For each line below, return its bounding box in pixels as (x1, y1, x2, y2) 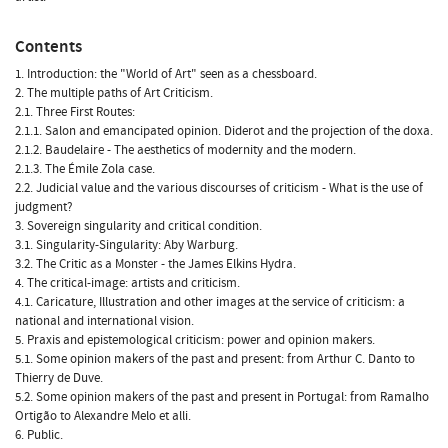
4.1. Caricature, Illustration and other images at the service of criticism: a (15, 292, 405, 311)
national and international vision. (15, 311, 194, 330)
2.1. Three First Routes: (15, 102, 135, 121)
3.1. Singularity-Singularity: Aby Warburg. (15, 235, 238, 254)
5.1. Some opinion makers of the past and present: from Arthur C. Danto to (15, 349, 415, 368)
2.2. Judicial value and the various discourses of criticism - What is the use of (15, 178, 423, 197)
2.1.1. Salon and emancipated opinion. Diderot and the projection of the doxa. (15, 121, 433, 140)
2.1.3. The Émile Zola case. (15, 159, 155, 178)
